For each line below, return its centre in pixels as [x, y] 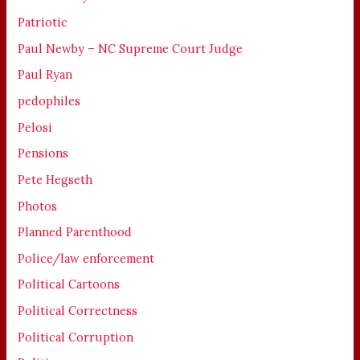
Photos [38, 206]
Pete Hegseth [55, 179]
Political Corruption [76, 337]
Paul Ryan [45, 75]
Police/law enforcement [86, 258]
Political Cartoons [69, 284]
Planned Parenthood [75, 232]
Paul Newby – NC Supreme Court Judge [131, 48]
